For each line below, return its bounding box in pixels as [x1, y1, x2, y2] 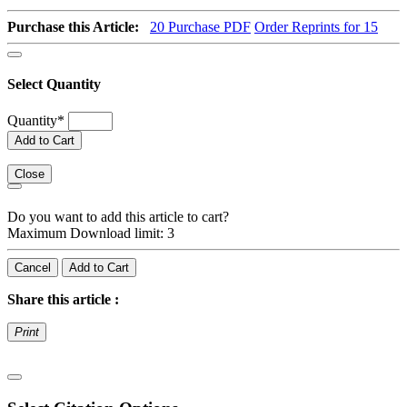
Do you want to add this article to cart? [7, 208, 229, 224]
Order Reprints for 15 [254, 18, 378, 35]
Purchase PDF [164, 18, 251, 35]
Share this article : [7, 291, 119, 307]
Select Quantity [7, 76, 101, 93]
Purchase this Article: [7, 18, 143, 35]
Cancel [15, 260, 51, 274]
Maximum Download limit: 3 [7, 224, 174, 241]
